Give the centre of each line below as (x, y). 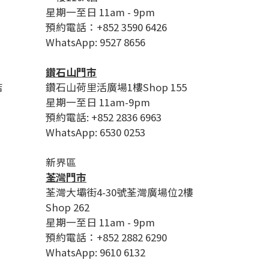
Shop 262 (68, 207)
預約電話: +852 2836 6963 (104, 117)
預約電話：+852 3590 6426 (106, 27)
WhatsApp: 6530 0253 (95, 132)
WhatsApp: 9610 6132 (95, 252)
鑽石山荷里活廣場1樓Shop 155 (116, 87)
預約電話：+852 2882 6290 (106, 237)
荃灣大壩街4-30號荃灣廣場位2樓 (119, 192)
